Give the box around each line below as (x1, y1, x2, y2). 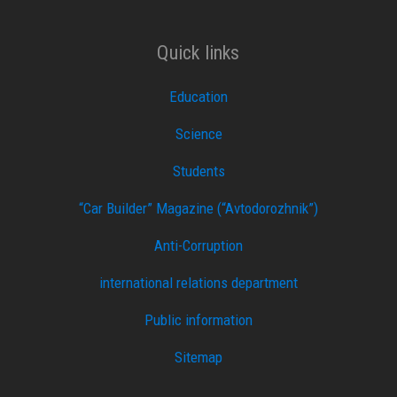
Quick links (157, 41, 240, 64)
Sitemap (175, 348, 222, 367)
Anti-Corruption (154, 237, 243, 255)
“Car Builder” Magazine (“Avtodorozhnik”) (79, 199, 318, 218)
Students (172, 162, 225, 181)
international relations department (99, 274, 298, 292)
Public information (144, 311, 253, 330)
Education (169, 88, 228, 106)
